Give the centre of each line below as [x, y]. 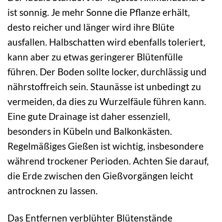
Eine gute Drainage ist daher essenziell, [89, 116]
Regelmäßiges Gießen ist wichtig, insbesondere [106, 146]
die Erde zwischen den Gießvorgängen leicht [100, 175]
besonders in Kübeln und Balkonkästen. [90, 131]
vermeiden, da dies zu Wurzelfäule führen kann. [107, 101]
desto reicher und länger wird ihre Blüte [91, 27]
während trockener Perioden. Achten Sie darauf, [108, 161]
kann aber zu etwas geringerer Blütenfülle [95, 56]
